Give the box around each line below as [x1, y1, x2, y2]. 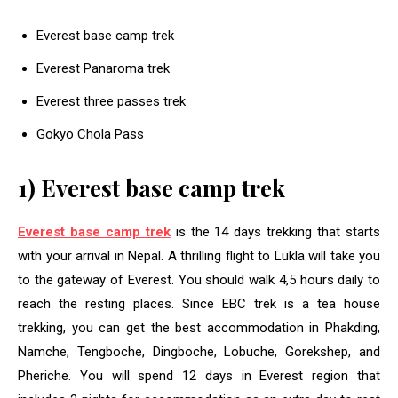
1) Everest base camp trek [18, 172, 285, 204]
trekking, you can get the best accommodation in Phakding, [18, 320, 380, 337]
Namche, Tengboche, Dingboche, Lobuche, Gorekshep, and [18, 344, 380, 361]
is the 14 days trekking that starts [170, 224, 381, 241]
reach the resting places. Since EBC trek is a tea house [18, 296, 380, 313]
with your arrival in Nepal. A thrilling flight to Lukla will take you [18, 248, 380, 265]
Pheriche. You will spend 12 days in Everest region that [18, 368, 380, 385]
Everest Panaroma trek [36, 60, 170, 77]
